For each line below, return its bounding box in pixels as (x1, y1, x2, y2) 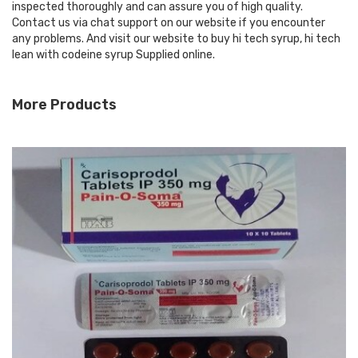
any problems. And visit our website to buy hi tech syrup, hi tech (12, 31, 340, 46)
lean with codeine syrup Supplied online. (12, 47, 215, 62)
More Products (12, 95, 117, 113)
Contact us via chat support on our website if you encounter (12, 15, 325, 30)
